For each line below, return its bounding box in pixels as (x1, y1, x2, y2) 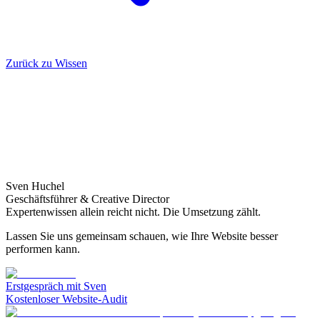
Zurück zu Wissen (6, 56, 87, 69)
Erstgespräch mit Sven (6, 279, 106, 292)
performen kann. (6, 242, 80, 255)
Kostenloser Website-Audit (6, 292, 127, 305)
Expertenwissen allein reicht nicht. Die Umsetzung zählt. (6, 205, 261, 218)
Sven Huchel (6, 179, 64, 192)
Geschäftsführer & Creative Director (6, 192, 169, 205)
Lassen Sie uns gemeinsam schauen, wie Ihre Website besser (6, 229, 278, 242)
